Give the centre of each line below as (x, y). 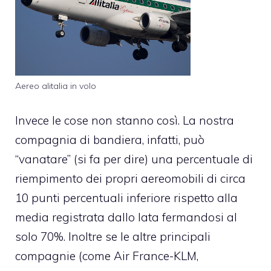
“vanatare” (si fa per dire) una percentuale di (134, 159)
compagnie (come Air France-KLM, (107, 256)
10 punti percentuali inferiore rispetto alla (126, 198)
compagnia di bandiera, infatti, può (110, 139)
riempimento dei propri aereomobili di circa (130, 178)
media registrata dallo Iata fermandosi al (126, 217)
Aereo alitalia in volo (56, 86)
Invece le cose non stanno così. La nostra (125, 120)
